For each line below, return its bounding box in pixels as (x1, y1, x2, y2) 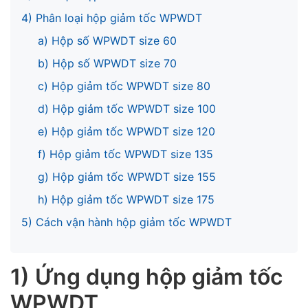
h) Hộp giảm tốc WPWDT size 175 (38, 192, 214, 207)
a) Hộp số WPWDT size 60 (38, 34, 180, 48)
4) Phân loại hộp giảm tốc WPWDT (21, 11, 202, 25)
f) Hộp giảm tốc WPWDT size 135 (38, 147, 213, 162)
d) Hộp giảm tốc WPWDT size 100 (38, 102, 219, 116)
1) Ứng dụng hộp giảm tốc (10, 263, 283, 291)
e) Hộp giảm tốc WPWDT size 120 (38, 124, 215, 139)
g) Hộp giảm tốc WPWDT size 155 (38, 170, 216, 184)
